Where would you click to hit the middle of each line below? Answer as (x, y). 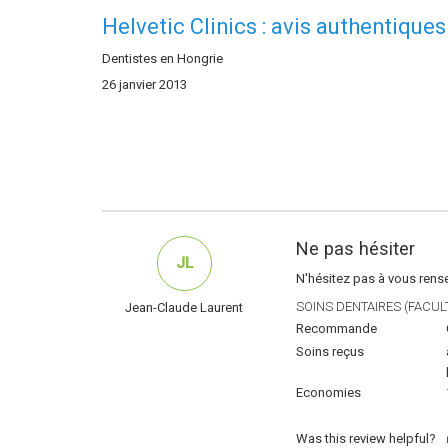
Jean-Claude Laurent (184, 308)
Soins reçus (330, 352)
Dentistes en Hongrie (162, 59)
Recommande (336, 329)
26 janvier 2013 (144, 85)
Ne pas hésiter (355, 249)
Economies (328, 393)
